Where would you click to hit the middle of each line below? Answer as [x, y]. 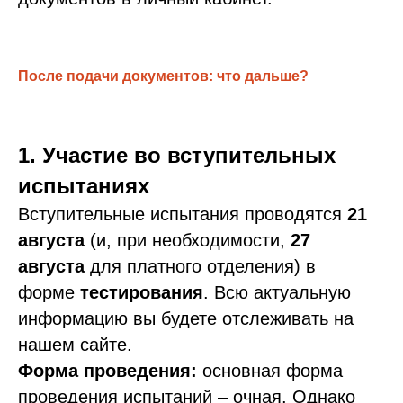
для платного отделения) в [200, 267]
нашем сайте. [75, 345]
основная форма [270, 371]
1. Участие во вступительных [177, 156]
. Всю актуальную [277, 293]
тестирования [142, 293]
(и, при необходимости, [188, 241]
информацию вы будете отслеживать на [186, 319]
